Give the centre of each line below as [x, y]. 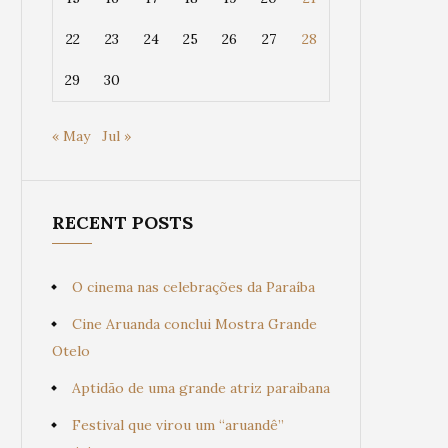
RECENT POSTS [122, 222]
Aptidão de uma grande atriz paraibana [201, 388]
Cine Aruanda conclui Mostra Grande [194, 324]
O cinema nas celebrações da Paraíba [193, 287]
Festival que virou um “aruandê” [178, 425]
